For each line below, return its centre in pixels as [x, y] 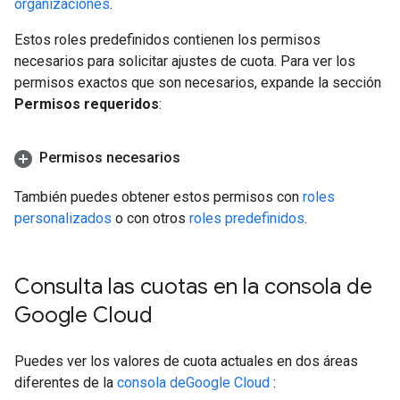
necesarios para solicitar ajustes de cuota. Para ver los [185, 61]
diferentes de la [66, 383]
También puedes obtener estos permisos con [158, 197]
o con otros [150, 218]
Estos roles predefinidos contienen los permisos [167, 40]
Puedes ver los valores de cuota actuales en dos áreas [186, 361]
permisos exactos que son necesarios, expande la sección [198, 83]
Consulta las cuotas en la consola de [193, 287]
